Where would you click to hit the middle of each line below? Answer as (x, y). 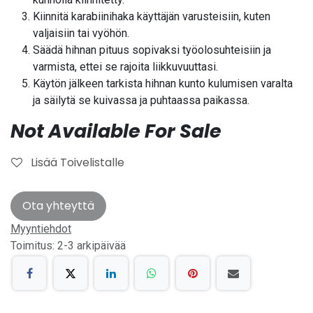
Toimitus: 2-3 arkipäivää (68, 245)
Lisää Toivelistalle (78, 162)
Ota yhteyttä (58, 205)
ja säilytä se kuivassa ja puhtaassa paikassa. (141, 100)
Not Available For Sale (116, 131)
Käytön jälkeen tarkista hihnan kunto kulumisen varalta (163, 83)
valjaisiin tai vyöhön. (81, 33)
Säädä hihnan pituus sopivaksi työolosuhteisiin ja (152, 50)
